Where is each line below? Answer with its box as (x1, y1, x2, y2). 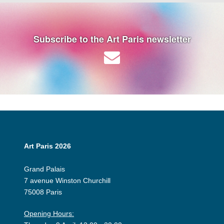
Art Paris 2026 (24, 141, 71, 150)
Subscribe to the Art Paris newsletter (33, 32, 191, 46)
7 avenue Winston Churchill (24, 176, 110, 184)
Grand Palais (24, 164, 65, 173)
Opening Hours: (24, 209, 74, 217)
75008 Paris (24, 187, 62, 196)
